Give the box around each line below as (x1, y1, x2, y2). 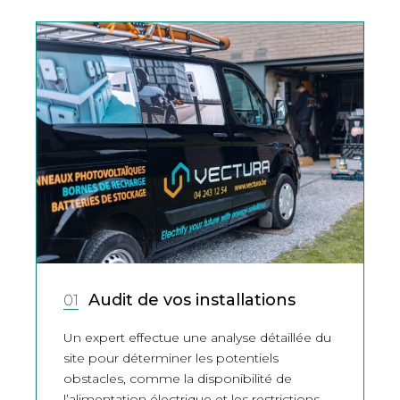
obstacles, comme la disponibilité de (63, 371, 292, 387)
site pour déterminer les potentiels (63, 350, 279, 367)
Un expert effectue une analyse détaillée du (63, 329, 331, 346)
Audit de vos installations (87, 290, 296, 311)
